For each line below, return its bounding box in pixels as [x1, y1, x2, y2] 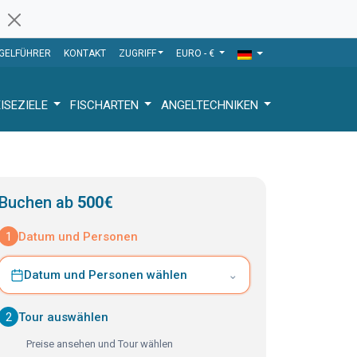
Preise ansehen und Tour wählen [26, 338, 173, 350]
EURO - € [176, 48, 218, 59]
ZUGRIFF [118, 48, 156, 59]
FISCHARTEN [70, 97, 142, 112]
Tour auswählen [18, 309, 108, 324]
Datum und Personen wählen [24, 268, 187, 282]
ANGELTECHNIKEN [161, 97, 261, 112]
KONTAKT [63, 48, 106, 59]
